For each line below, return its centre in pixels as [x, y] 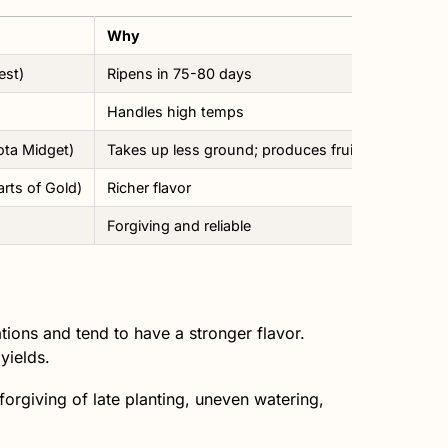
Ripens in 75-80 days [179, 73]
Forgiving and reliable [179, 225]
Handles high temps [175, 111]
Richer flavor [149, 187]
